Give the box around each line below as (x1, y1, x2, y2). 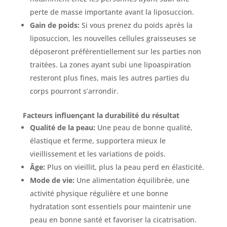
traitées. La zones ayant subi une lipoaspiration (29, 60, 191, 70)
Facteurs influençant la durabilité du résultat (22, 110, 179, 121)
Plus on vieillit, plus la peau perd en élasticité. (45, 162, 204, 172)
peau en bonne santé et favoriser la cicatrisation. (29, 215, 197, 225)
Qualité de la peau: (29, 123, 95, 133)
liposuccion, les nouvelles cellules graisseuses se (29, 33, 196, 44)
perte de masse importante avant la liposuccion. (29, 7, 194, 17)
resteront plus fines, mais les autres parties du (29, 73, 190, 83)
